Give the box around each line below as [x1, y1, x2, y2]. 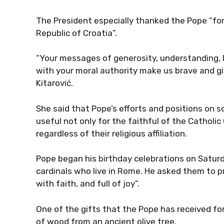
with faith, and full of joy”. [36, 178, 139, 188]
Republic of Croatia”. [36, 27, 117, 38]
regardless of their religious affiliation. [36, 128, 187, 138]
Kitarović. [36, 78, 73, 88]
